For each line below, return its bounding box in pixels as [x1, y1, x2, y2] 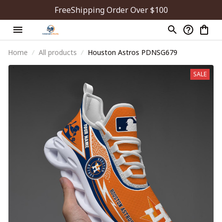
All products [39, 48, 77, 57]
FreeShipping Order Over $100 [54, 4, 168, 15]
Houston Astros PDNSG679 [88, 48, 177, 57]
